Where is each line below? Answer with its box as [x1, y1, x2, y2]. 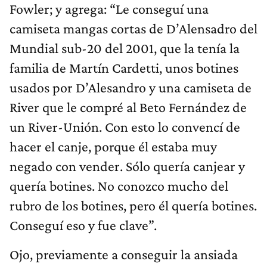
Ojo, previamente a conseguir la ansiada [10, 246, 238, 263]
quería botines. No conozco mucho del [10, 178, 228, 194]
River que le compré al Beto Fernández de [10, 99, 247, 116]
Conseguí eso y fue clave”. [10, 217, 157, 234]
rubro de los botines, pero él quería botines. [10, 197, 257, 214]
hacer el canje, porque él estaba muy [10, 138, 217, 155]
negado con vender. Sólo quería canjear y [10, 158, 245, 175]
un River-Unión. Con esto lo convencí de [10, 119, 240, 135]
